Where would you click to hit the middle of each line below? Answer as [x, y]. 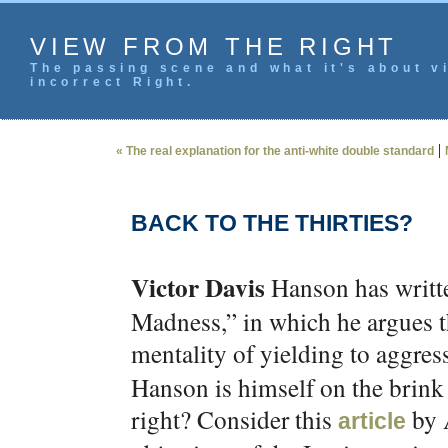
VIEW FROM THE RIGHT [214, 46]
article [372, 421]
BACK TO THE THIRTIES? [272, 223]
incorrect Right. [112, 82]
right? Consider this [234, 419]
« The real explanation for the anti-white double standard [275, 151]
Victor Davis [198, 287]
